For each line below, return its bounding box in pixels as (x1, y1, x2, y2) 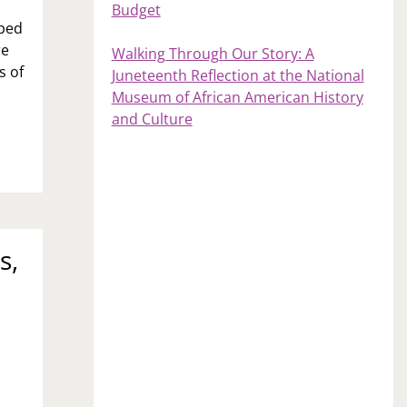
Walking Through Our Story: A (111, 43, 314, 64)
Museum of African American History (111, 86, 363, 107)
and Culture (111, 108, 193, 129)
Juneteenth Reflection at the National (111, 65, 364, 85)
